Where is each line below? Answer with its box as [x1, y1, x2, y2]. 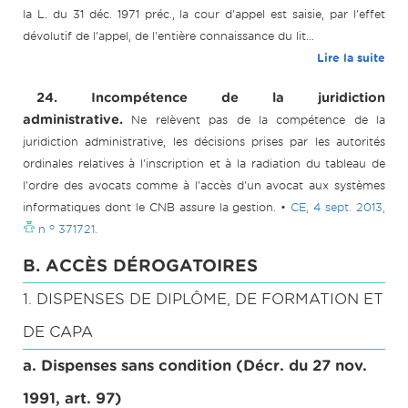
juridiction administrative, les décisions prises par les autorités [23, 135, 385, 149]
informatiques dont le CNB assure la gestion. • [23, 200, 291, 215]
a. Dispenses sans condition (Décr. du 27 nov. [23, 357, 367, 375]
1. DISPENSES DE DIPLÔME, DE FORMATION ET [23, 291, 383, 309]
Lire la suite [317, 51, 385, 66]
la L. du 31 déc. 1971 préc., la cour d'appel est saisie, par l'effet [23, 7, 385, 22]
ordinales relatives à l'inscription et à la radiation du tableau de [23, 157, 385, 171]
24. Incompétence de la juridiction [36, 90, 385, 106]
